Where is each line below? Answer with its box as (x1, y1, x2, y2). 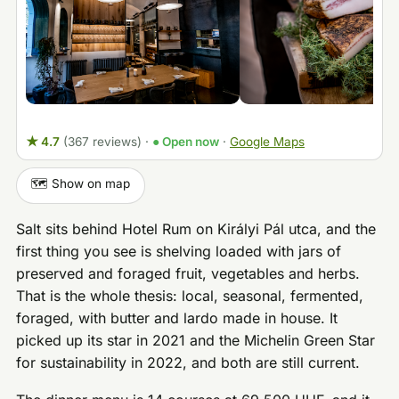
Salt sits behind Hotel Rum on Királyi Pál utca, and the (16, 219, 377, 238)
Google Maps (229, 134, 305, 149)
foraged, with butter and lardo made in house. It (16, 308, 338, 327)
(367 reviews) (62, 134, 142, 149)
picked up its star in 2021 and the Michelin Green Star (16, 330, 376, 349)
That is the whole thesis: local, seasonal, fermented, (16, 286, 364, 305)
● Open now (151, 134, 219, 149)
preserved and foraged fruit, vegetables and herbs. (16, 264, 361, 282)
